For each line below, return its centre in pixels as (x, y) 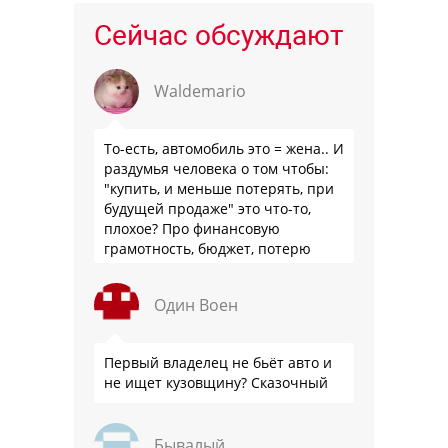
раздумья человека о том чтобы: (216, 169)
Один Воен (196, 305)
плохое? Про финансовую (192, 229)
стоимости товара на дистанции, (217, 269)
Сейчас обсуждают (218, 36)
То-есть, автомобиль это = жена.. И (224, 149)
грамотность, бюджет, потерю (207, 249)
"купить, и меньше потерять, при (219, 189)
